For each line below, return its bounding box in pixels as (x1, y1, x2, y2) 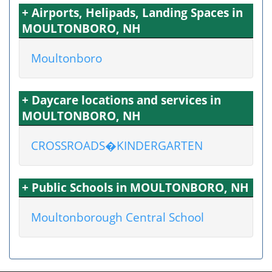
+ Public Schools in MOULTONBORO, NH (22, 180, 249, 195)
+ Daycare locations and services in (22, 92, 221, 107)
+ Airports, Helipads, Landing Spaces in (22, 5, 243, 20)
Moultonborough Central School (31, 209, 204, 225)
